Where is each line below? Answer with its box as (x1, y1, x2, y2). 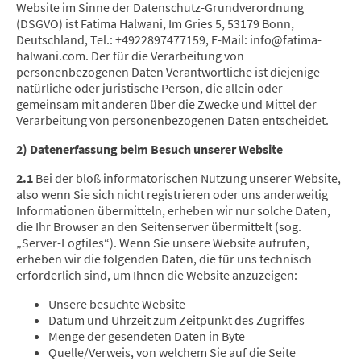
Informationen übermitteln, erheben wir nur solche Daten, (16, 202, 330, 219)
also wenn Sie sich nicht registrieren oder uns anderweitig (16, 186, 328, 203)
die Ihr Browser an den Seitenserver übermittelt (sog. (16, 218, 301, 235)
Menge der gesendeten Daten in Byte (48, 328, 245, 345)
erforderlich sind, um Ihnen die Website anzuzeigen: (16, 267, 297, 284)
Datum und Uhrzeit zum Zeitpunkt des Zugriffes (48, 312, 305, 329)
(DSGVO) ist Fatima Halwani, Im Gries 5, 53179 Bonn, (16, 15, 294, 32)
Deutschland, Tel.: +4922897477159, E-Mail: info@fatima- (16, 31, 322, 48)
